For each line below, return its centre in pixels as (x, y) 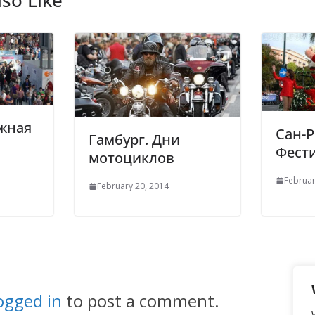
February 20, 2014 (133, 186)
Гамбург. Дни (134, 140)
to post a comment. (141, 301)
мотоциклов (131, 158)
